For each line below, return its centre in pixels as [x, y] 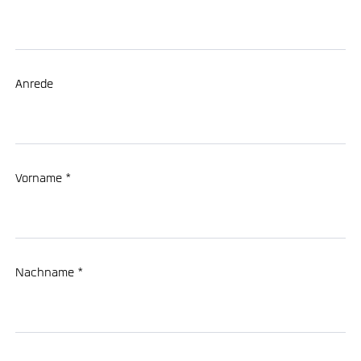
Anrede [34, 85]
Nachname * [49, 274]
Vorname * [43, 179]
